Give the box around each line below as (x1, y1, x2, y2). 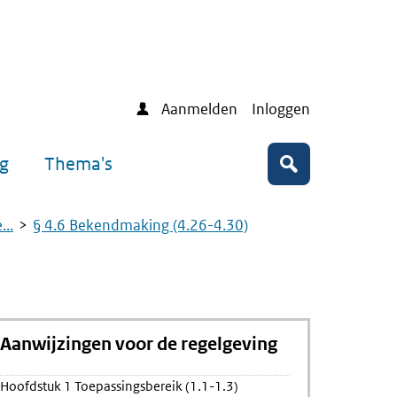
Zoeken (288, 163, 344, 184)
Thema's (44, 153, 113, 175)
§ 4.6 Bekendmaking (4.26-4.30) (33, 215, 248, 235)
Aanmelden (161, 99, 237, 119)
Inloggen (252, 99, 310, 119)
